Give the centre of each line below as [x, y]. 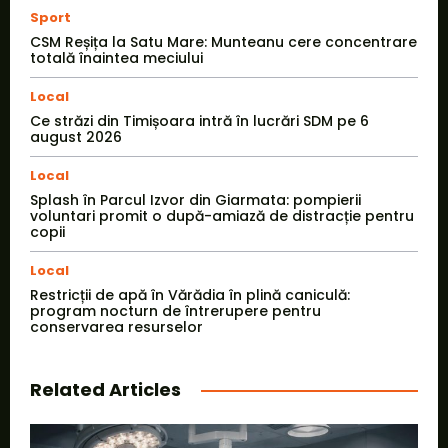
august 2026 [76, 137]
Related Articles [105, 390]
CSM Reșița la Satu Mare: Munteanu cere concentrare [223, 42]
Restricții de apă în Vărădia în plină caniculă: [190, 295]
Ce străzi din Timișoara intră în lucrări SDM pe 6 [199, 121]
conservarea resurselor [116, 327]
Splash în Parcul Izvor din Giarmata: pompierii [195, 200]
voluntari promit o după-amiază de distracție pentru [222, 216]
